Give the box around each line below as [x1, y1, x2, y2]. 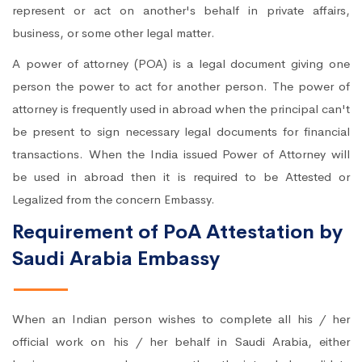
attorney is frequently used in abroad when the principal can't [12, 101, 350, 117]
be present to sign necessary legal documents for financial [12, 124, 350, 140]
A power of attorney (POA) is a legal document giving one [12, 56, 350, 72]
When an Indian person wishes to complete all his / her [12, 311, 350, 327]
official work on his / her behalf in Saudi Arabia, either [12, 334, 350, 350]
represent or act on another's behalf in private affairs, [12, 2, 350, 19]
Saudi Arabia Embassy [12, 246, 220, 271]
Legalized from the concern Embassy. [12, 192, 215, 208]
